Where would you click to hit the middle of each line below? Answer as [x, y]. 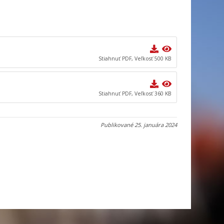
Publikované [117, 125]
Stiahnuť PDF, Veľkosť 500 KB [135, 58]
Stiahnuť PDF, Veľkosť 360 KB [135, 93]
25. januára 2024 [156, 125]
